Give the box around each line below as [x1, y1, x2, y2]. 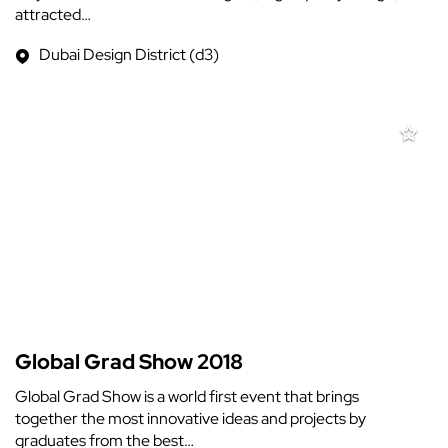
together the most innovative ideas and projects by [15, 408, 366, 429]
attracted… [15, 4, 91, 25]
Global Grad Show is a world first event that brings [15, 386, 359, 407]
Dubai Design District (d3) [39, 44, 219, 65]
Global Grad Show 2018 [15, 348, 243, 375]
